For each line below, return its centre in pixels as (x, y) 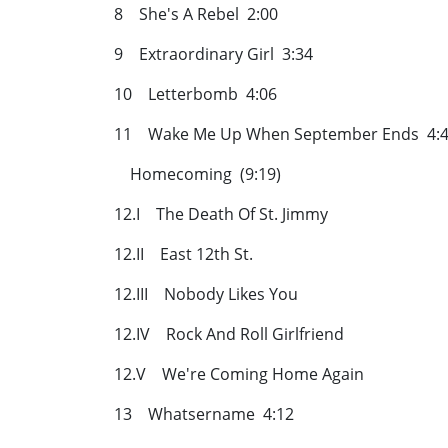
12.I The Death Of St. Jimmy (227, 214)
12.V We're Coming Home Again (245, 374)
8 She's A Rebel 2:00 (196, 14)
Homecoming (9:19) (197, 174)
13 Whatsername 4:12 (204, 414)
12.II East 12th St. (189, 254)
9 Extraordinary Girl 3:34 (213, 54)
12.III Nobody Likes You (212, 294)
